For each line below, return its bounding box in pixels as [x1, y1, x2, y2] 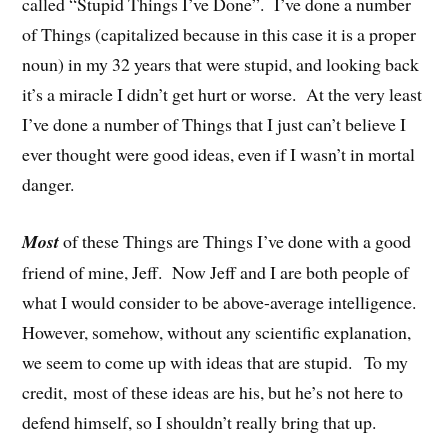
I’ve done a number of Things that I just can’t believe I [22, 112, 407, 137]
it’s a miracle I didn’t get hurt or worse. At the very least [22, 82, 423, 107]
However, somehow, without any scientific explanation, [22, 320, 412, 345]
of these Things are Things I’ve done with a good [59, 229, 412, 254]
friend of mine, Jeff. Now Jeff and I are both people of [22, 260, 410, 285]
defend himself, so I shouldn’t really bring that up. [22, 410, 377, 435]
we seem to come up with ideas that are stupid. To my [22, 350, 409, 375]
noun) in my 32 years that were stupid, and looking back [22, 52, 420, 77]
